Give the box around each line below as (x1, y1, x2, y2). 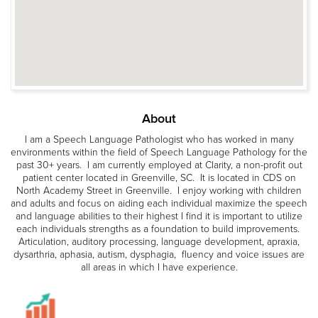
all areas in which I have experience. (80, 261, 238, 273)
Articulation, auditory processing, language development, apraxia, (18, 235, 300, 248)
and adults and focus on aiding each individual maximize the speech (11, 197, 307, 209)
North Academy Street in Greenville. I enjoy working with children (16, 184, 302, 197)
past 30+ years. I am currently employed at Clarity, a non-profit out (16, 158, 302, 171)
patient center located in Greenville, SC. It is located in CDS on (22, 171, 296, 184)
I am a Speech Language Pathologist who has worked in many (24, 133, 294, 146)
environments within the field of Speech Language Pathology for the (11, 146, 307, 158)
